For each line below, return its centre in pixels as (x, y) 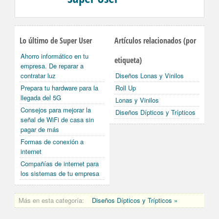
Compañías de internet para (60, 164)
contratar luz (38, 76)
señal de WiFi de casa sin (57, 120)
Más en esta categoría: (51, 200)
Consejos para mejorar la (56, 110)
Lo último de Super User (56, 41)
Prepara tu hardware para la (59, 88)
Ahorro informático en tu (55, 56)
